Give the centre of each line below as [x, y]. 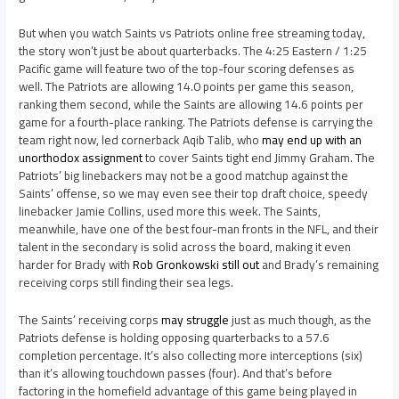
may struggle [195, 320]
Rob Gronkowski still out [196, 265]
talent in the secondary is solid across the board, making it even [185, 247]
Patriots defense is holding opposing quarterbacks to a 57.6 [175, 338]
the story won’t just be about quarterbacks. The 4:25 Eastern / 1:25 [193, 51]
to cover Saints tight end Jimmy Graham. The [259, 158]
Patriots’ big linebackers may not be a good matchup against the [184, 176]
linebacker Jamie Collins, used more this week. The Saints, [170, 212]
